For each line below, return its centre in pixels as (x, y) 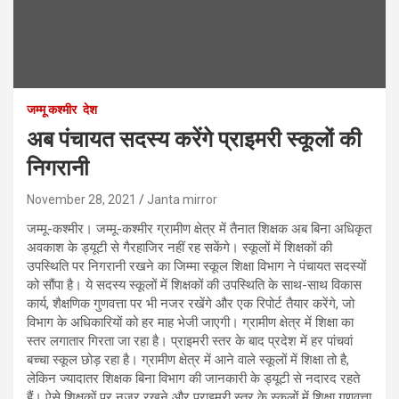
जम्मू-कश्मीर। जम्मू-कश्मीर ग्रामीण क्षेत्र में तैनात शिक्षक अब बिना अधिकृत (199, 228)
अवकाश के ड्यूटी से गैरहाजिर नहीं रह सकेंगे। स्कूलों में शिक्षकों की (179, 247)
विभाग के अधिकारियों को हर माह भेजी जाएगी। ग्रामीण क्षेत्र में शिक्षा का (190, 322)
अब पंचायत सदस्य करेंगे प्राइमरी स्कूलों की (194, 139)
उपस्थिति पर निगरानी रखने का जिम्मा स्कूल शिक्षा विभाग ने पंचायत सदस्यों (196, 266)
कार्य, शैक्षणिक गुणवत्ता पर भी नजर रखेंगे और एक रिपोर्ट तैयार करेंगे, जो (191, 303)
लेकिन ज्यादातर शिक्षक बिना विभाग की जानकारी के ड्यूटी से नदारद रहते (193, 378)
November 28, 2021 (81, 199)
